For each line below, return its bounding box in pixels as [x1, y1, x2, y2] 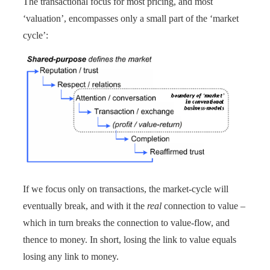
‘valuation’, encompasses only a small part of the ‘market [23, 13, 239, 24]
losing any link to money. [23, 251, 119, 262]
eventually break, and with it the [23, 200, 147, 211]
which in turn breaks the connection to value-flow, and [23, 217, 230, 228]
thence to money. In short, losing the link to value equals [23, 234, 236, 245]
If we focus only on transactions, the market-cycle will [23, 183, 228, 194]
